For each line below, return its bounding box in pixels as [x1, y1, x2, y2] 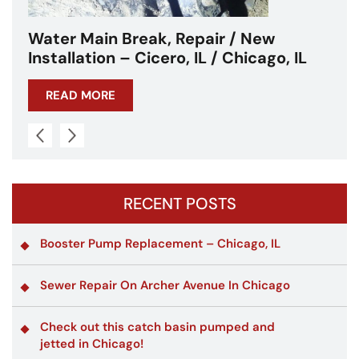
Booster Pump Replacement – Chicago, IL [40, 235, 280, 252]
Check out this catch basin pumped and [40, 318, 275, 335]
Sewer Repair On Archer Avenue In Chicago [40, 276, 290, 293]
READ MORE [106, 87, 176, 103]
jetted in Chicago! [40, 335, 143, 352]
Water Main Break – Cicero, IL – [88, 27, 335, 49]
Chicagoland [88, 46, 187, 68]
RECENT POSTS [123, 192, 236, 214]
